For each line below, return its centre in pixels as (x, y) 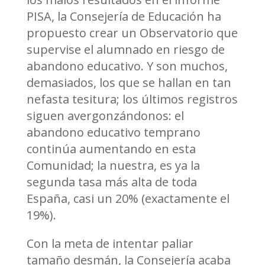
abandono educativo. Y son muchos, (127, 66)
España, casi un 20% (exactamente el (128, 199)
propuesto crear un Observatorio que (132, 33)
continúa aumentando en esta (111, 149)
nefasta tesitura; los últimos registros (132, 99)
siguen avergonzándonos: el (105, 116)
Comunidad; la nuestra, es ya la (113, 166)
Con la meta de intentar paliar (110, 244)
